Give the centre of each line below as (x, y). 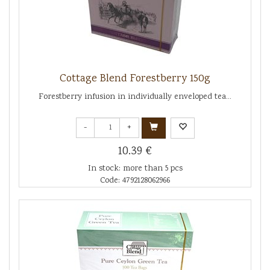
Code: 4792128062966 (135, 181)
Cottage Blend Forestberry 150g (135, 79)
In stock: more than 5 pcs (135, 168)
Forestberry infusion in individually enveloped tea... (135, 97)
